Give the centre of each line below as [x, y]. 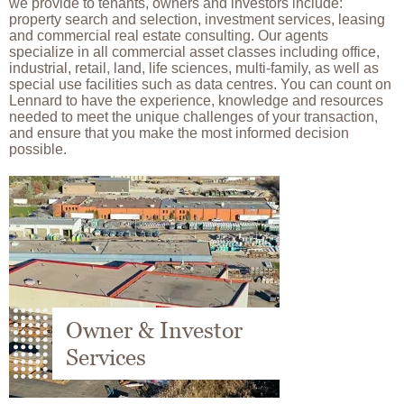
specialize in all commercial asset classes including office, [194, 52]
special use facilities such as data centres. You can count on [200, 84]
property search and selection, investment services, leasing [197, 19]
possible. [38, 149]
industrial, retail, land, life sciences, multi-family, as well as [194, 68]
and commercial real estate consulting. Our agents [169, 36]
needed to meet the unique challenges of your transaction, [193, 117]
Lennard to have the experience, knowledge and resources [196, 101]
